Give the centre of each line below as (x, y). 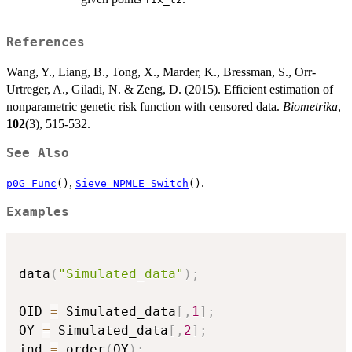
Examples (38, 213)
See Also (38, 154)
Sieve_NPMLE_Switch (132, 184)
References (46, 43)
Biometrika (310, 107)
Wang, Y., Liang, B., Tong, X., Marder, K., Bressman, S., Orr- (161, 72)
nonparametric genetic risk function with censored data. (145, 107)
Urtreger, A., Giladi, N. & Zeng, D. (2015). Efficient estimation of (170, 90)
